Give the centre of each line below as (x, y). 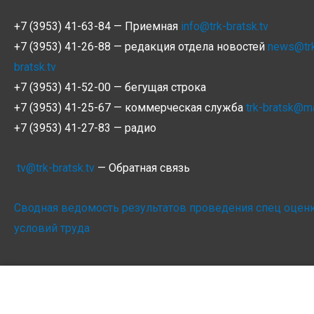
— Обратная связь (142, 168)
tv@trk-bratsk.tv (56, 168)
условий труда (52, 228)
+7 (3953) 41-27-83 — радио (85, 128)
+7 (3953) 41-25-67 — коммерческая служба (130, 108)
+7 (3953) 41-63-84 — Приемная (97, 26)
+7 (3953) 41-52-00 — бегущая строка (110, 87)
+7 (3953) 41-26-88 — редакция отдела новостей (141, 47)
